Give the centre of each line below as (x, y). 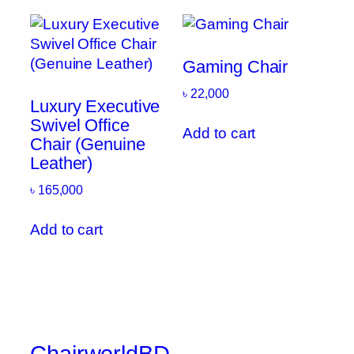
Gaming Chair (235, 66)
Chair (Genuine (88, 144)
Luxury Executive (95, 106)
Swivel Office (80, 125)
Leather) (62, 163)
